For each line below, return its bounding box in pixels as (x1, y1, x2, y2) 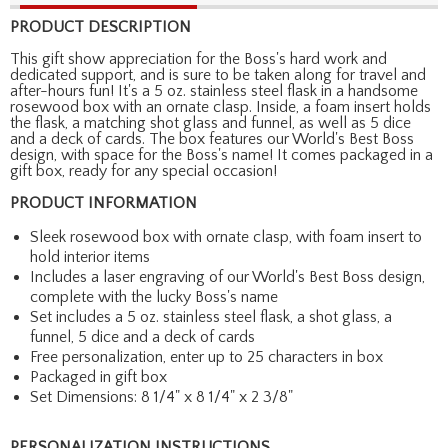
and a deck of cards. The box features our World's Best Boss (10, 129, 414, 148)
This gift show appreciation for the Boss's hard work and (10, 49, 387, 68)
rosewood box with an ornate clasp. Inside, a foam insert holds (10, 97, 431, 116)
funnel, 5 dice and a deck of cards (30, 327, 255, 346)
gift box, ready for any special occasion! (10, 161, 277, 180)
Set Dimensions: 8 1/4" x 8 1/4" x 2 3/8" (30, 387, 293, 406)
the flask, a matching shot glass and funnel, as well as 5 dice (10, 113, 411, 132)
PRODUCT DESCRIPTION (10, 17, 191, 36)
